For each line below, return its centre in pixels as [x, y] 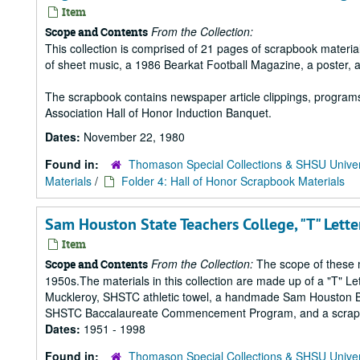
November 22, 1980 [134, 137]
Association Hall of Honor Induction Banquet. [158, 112]
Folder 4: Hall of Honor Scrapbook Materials [233, 181]
